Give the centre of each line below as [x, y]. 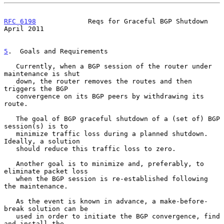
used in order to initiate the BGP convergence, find [10, 216]
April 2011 [24, 28]
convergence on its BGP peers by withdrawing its [10, 96]
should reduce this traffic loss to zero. [10, 148]
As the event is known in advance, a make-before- [10, 201]
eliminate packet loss [46, 171]
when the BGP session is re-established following [10, 178]
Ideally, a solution [42, 141]
